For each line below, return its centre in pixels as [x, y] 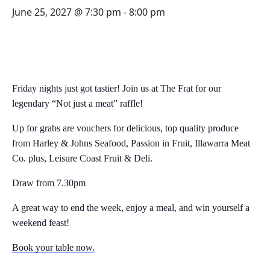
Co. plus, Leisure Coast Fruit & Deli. [82, 158]
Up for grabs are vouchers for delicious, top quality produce [125, 128]
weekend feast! [41, 223]
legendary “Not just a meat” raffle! [77, 103]
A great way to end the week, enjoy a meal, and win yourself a [131, 208]
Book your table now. [53, 247]
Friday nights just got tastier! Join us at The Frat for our [117, 88]
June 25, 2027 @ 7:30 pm [67, 12]
